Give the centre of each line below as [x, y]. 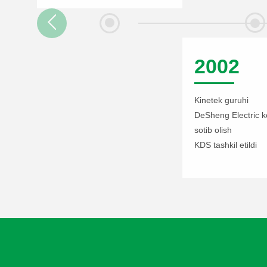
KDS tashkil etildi [226, 145]
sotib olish [213, 130]
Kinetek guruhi [221, 100]
